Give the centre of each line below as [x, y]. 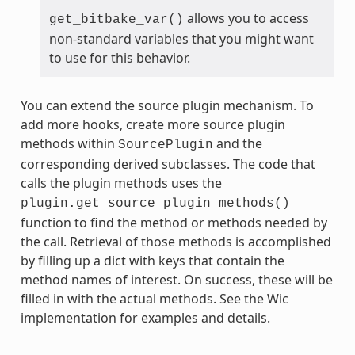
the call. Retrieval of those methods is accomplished [176, 242]
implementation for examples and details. [145, 318]
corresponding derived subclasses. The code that [168, 164]
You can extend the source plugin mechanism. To [167, 106]
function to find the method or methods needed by [174, 223]
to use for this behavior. [119, 58]
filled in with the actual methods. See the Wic [154, 299]
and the [237, 144]
